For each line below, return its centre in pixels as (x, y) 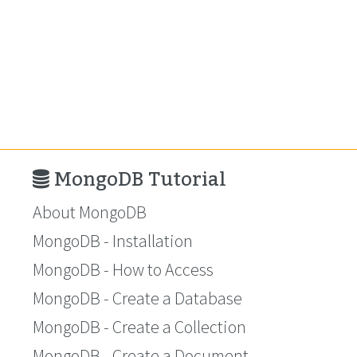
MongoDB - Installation (113, 241)
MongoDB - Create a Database (137, 298)
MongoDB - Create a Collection (139, 327)
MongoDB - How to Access (123, 269)
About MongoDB (90, 212)
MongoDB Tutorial (138, 180)
